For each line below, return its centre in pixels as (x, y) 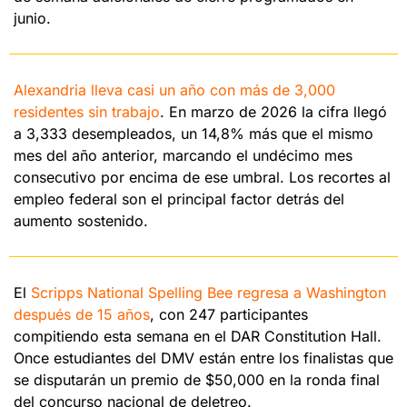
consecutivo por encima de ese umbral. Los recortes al (202, 177)
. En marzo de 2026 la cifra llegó (273, 111)
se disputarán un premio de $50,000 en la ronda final (197, 379)
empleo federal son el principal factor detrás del (179, 199)
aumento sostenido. (81, 220)
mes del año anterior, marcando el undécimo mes (183, 155)
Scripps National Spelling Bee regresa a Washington (208, 292)
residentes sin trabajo (87, 111)
